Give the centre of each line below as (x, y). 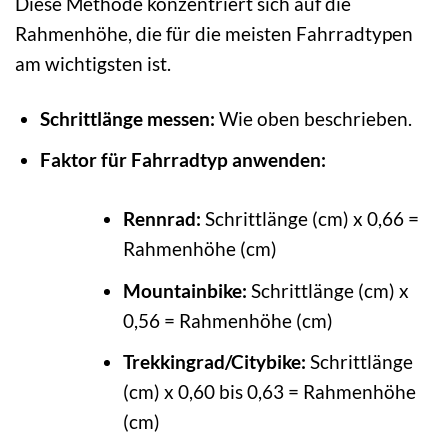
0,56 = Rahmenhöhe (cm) (227, 320)
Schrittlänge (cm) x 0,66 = (309, 218)
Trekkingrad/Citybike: (214, 362)
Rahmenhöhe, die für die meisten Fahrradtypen (214, 33)
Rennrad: (161, 218)
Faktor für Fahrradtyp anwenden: (182, 160)
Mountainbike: (184, 290)
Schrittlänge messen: (127, 118)
